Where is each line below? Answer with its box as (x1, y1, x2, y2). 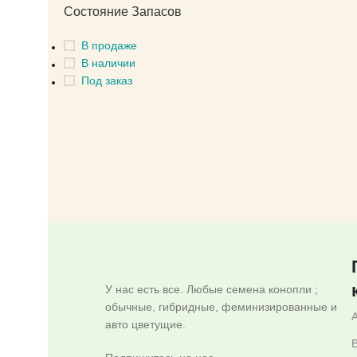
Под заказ (81, 74, 132, 87)
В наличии (81, 57, 135, 69)
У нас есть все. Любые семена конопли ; (105, 282, 318, 296)
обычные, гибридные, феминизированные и (105, 300, 337, 313)
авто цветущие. (105, 317, 189, 331)
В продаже (81, 39, 137, 52)
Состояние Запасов (64, 5, 182, 18)
